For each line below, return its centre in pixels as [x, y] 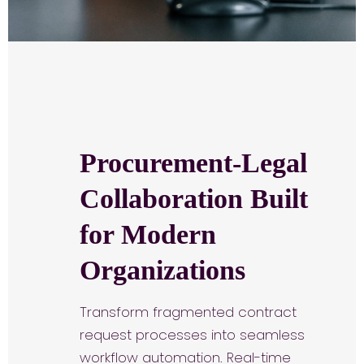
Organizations [162, 270]
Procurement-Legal [193, 163]
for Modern [148, 234]
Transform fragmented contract [188, 312]
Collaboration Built [194, 199]
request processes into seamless [192, 335]
